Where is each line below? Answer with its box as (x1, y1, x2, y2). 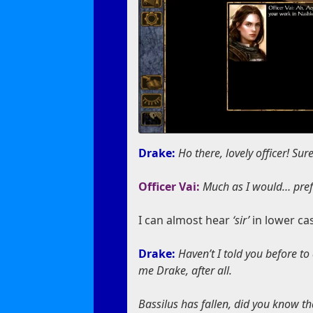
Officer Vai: (138, 179, 203, 195)
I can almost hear (138, 212, 233, 228)
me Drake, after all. (138, 263, 233, 279)
